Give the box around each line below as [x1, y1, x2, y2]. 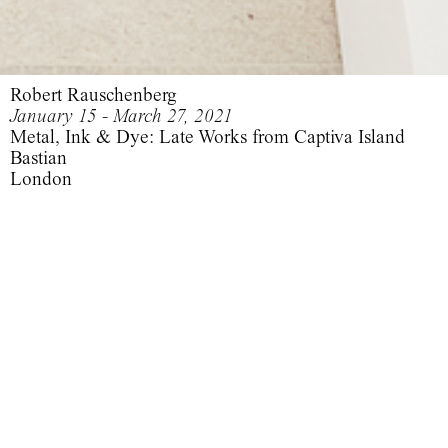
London [10, 167, 72, 190]
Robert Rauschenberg [10, 83, 177, 106]
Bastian [10, 146, 67, 169]
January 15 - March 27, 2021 [10, 104, 233, 127]
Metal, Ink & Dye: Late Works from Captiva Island [10, 125, 405, 148]
